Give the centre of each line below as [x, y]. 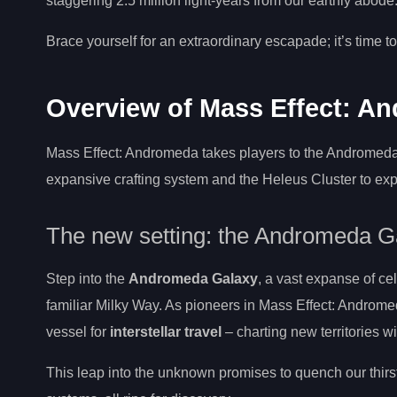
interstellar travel [166, 331]
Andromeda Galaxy [193, 278]
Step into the [87, 278]
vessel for [78, 331]
